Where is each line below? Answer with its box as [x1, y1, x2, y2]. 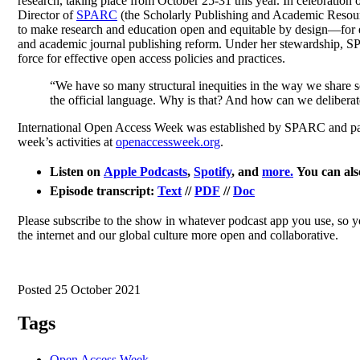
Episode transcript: [50, 183, 154, 198]
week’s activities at [18, 134, 116, 149]
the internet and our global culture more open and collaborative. [18, 227, 338, 242]
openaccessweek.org [116, 134, 220, 149]
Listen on [50, 164, 100, 178]
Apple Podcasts [104, 164, 187, 178]
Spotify [194, 164, 231, 178]
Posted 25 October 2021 [18, 282, 141, 297]
